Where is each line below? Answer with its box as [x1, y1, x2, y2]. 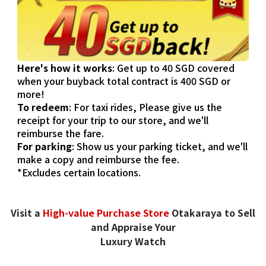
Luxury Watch [100, 233, 166, 248]
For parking [17, 139, 72, 154]
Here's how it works [17, 61, 113, 75]
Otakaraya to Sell [169, 205, 255, 220]
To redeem [17, 100, 69, 115]
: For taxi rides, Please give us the [69, 100, 223, 115]
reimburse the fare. [17, 126, 104, 141]
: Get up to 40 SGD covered [112, 61, 235, 75]
